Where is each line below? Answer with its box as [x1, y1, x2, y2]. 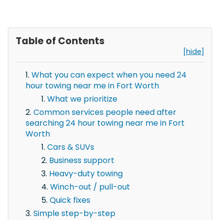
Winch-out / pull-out [50, 181, 130, 192]
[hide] [183, 46, 204, 56]
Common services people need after [33, 106, 176, 118]
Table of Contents [16, 34, 105, 48]
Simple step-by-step [33, 207, 115, 219]
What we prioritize [47, 93, 117, 105]
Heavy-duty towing [49, 167, 123, 179]
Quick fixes [50, 194, 90, 206]
